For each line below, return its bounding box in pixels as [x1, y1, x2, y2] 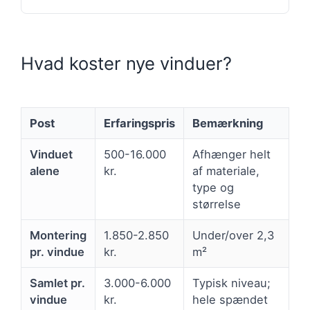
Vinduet [30, 147, 73, 161]
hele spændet [192, 292, 268, 307]
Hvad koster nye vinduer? [21, 53, 232, 74]
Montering [30, 228, 86, 242]
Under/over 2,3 [192, 228, 274, 242]
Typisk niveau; [192, 275, 271, 290]
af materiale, [192, 163, 259, 178]
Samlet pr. [30, 275, 85, 290]
